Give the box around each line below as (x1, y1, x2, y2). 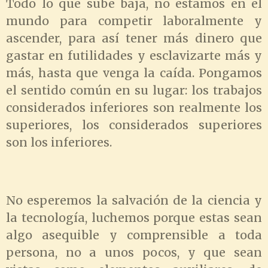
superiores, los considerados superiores (6, 117, 262, 132)
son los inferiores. (6, 135, 112, 150)
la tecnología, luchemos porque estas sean (6, 210, 262, 225)
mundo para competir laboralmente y (6, 13, 262, 28)
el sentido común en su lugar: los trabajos (6, 83, 262, 98)
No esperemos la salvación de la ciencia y (6, 193, 262, 208)
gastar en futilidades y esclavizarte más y (6, 48, 262, 63)
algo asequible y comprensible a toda (6, 227, 262, 242)
